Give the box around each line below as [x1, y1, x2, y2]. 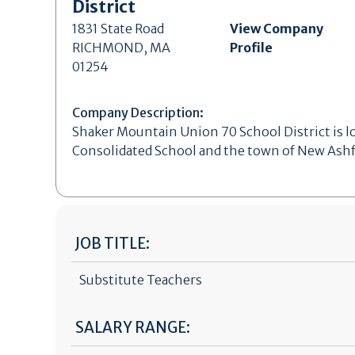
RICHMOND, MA [71, 40, 170, 55]
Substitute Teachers [78, 272, 202, 288]
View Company [229, 21, 323, 36]
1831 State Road [71, 21, 164, 36]
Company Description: [71, 105, 204, 120]
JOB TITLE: [74, 235, 150, 253]
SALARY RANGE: [74, 319, 190, 337]
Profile [229, 40, 273, 55]
